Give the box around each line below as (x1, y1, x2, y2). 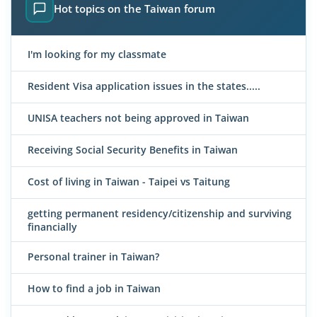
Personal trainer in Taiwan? (28, 250, 159, 264)
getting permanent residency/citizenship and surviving (28, 206, 292, 220)
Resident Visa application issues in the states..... (28, 79, 260, 93)
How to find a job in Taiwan (28, 282, 161, 296)
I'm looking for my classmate (28, 47, 166, 61)
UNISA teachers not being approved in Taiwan (28, 110, 249, 125)
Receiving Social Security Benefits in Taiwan (28, 142, 238, 156)
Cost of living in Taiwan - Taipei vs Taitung (28, 174, 230, 188)
